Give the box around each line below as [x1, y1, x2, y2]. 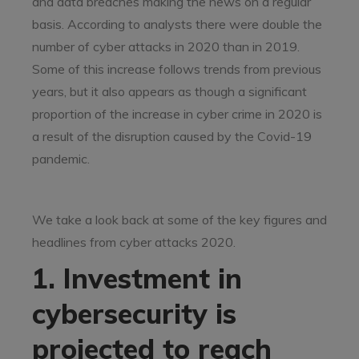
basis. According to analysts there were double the [32, 16, 322, 32]
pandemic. [32, 151, 90, 167]
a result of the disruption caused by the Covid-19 [32, 128, 312, 144]
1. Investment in [32, 261, 242, 296]
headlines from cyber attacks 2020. [32, 234, 236, 250]
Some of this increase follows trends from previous [32, 61, 321, 77]
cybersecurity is [32, 296, 236, 331]
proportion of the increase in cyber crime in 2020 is [32, 106, 322, 122]
